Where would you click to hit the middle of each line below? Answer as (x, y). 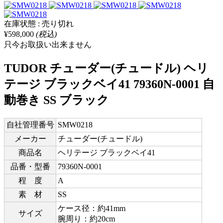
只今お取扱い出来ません (48, 44)
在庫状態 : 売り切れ (39, 23)
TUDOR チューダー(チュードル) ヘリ (106, 68)
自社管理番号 (30, 124)
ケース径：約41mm (92, 208)
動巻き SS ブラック (56, 100)
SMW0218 (75, 124)
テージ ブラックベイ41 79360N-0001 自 (109, 84)
